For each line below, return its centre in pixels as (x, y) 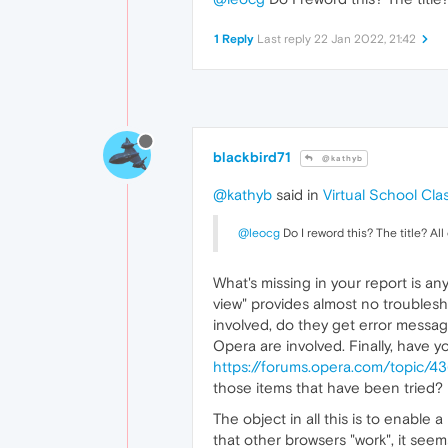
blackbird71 (252, 157)
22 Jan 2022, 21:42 (365, 39)
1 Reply (234, 39)
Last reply (285, 39)
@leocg (259, 233)
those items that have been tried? (328, 388)
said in (297, 195)
